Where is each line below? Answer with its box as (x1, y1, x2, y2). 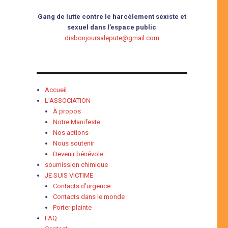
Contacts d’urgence (53, 182, 111, 190)
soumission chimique (45, 161, 108, 169)
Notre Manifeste (53, 118, 101, 126)
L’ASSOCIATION (45, 97, 91, 105)
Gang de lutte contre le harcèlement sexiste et (37, 13, 186, 21)
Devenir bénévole (53, 150, 104, 158)
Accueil (45, 86, 67, 94)
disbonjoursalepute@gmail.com (64, 34, 159, 42)
